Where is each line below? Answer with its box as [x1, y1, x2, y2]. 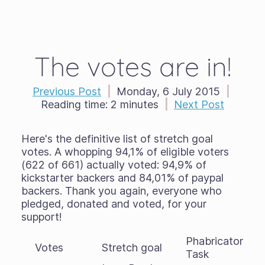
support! [21, 211, 62, 223]
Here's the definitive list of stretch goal [21, 132, 213, 145]
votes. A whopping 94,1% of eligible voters [21, 146, 229, 158]
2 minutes [108, 98, 159, 111]
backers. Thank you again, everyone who [21, 185, 222, 197]
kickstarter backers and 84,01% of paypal [21, 172, 224, 184]
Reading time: [41, 98, 108, 111]
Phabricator [185, 235, 243, 247]
